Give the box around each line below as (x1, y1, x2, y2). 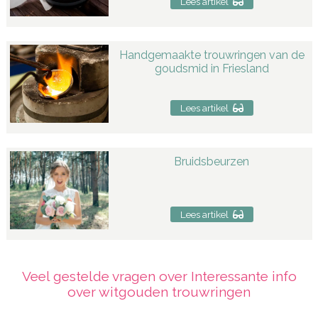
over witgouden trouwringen (67, 283, 251, 300)
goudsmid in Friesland (154, 61, 269, 75)
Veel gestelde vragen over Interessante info (21, 268, 297, 284)
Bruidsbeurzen (174, 154, 250, 168)
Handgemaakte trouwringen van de (119, 48, 305, 62)
